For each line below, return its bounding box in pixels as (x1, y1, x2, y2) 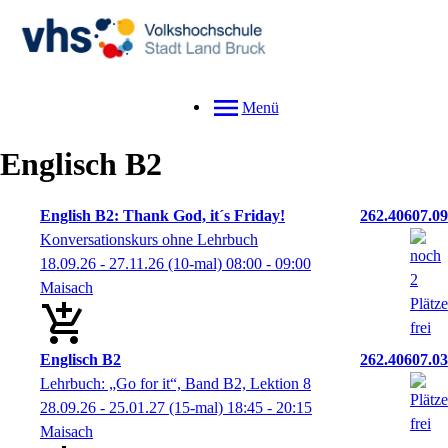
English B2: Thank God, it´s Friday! (40, 207, 285, 225)
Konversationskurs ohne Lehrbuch (40, 231, 258, 249)
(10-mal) (164, 255, 226, 273)
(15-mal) (165, 399, 227, 417)
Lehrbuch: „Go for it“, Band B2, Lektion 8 (40, 375, 311, 393)
